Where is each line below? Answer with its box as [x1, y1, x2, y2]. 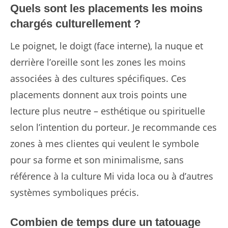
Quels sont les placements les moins [10, 2, 203, 15]
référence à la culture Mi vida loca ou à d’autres [10, 170, 213, 183]
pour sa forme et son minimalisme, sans [10, 154, 184, 166]
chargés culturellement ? [10, 17, 140, 31]
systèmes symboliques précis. [10, 186, 139, 199]
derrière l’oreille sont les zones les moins [10, 56, 186, 69]
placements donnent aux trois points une [10, 89, 187, 101]
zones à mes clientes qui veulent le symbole [10, 137, 199, 150]
